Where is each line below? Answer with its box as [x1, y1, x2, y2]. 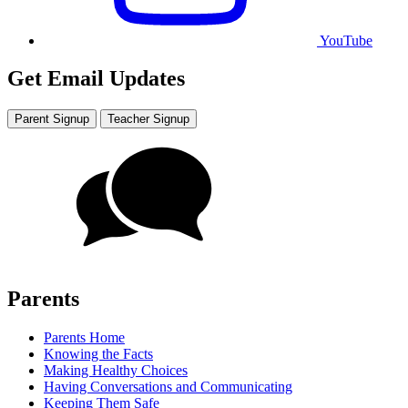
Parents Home [44, 330, 125, 346]
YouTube [317, 32, 372, 48]
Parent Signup [15, 112, 89, 127]
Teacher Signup [107, 112, 189, 127]
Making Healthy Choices [44, 362, 188, 379]
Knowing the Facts [44, 346, 153, 362]
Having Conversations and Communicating [44, 379, 292, 395]
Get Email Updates [7, 66, 185, 91]
